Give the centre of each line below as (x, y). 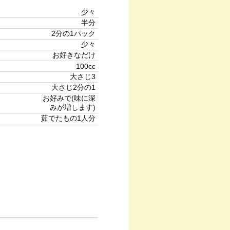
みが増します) (73, 107)
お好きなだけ (74, 55)
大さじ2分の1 (73, 87)
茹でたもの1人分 (68, 118)
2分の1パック (73, 33)
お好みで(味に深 (69, 98)
